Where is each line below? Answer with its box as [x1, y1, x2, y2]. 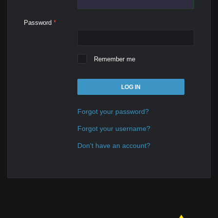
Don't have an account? [77, 142, 150, 150]
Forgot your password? [77, 108, 149, 116]
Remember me [94, 55, 135, 63]
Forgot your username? [77, 125, 150, 133]
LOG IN [121, 83, 141, 91]
